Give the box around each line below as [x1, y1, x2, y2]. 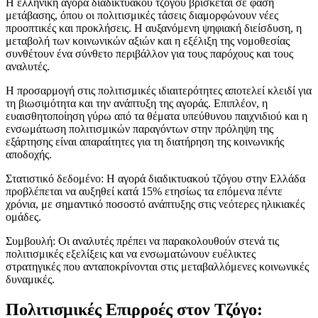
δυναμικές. [6, 273, 55, 286]
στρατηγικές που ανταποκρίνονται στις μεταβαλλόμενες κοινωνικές [6, 261, 309, 273]
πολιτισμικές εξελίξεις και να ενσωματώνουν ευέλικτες [6, 248, 256, 261]
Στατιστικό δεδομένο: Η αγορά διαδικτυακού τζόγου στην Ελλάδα [6, 172, 305, 185]
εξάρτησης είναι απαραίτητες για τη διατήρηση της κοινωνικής [6, 136, 284, 148]
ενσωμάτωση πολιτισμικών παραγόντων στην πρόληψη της [6, 123, 273, 136]
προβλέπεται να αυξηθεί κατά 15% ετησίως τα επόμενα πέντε [6, 185, 283, 198]
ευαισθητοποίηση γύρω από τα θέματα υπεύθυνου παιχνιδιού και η [6, 110, 307, 123]
